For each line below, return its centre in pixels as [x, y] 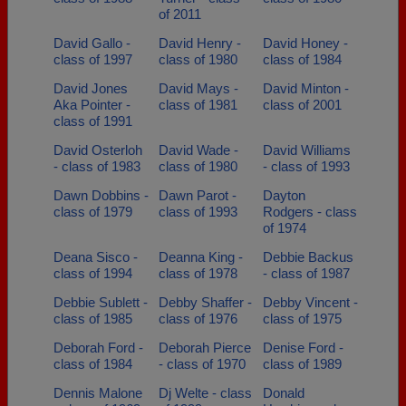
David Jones [91, 88]
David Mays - [198, 88]
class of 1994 [93, 273]
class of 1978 [198, 273]
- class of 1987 [306, 273]
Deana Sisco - [96, 257]
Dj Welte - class [205, 393]
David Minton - [306, 88]
